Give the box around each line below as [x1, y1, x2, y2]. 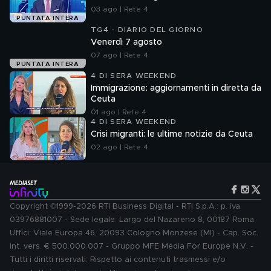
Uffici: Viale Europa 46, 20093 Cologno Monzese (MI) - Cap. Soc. [10, 229, 258, 237]
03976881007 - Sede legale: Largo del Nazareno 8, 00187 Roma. [10, 216, 256, 224]
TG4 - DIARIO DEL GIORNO [91, 26, 203, 33]
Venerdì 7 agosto [91, 38, 162, 47]
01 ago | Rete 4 [91, 108, 146, 116]
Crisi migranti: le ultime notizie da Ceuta [91, 130, 253, 139]
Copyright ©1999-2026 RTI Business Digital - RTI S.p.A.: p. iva [10, 203, 240, 211]
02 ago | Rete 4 [91, 143, 148, 151]
